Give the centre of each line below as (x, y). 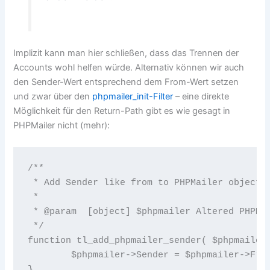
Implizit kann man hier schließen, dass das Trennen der (126, 53)
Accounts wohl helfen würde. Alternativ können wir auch (129, 68)
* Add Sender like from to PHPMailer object (144, 183)
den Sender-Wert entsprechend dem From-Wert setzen (126, 82)
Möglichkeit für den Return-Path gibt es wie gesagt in (122, 111)
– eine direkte (201, 97)
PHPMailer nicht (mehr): (62, 126)
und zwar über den (53, 97)
